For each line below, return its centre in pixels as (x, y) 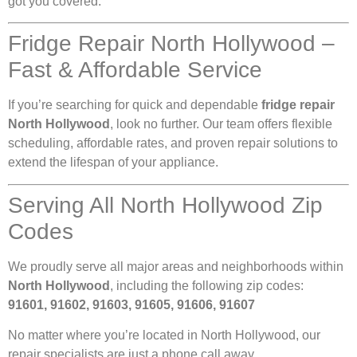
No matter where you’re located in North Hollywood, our (164, 335)
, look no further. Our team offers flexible (221, 124)
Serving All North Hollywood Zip (165, 205)
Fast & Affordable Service (135, 70)
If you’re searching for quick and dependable (135, 105)
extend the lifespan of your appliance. (113, 163)
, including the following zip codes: (207, 285)
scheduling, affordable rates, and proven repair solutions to (173, 143)
